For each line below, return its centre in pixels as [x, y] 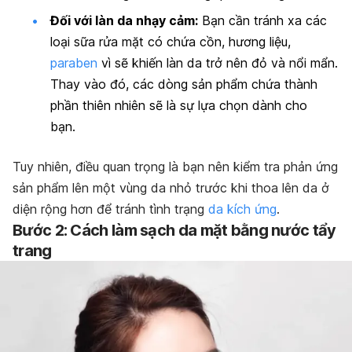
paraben [74, 62]
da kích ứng [242, 209]
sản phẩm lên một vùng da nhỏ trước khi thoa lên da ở [171, 187]
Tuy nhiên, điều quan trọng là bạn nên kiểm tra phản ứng [175, 166]
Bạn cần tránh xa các [262, 20]
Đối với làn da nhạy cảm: [124, 20]
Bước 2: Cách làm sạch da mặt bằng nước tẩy [174, 230]
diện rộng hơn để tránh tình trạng [110, 209]
